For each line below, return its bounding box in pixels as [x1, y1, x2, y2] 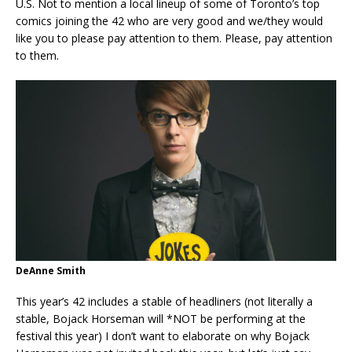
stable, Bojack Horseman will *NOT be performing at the [16, 311, 306, 327]
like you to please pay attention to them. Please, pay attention [16, 30, 332, 46]
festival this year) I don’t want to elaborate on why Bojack [16, 328, 310, 344]
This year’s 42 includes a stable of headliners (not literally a [16, 294, 313, 310]
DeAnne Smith [16, 264, 86, 278]
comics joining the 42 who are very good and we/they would [16, 13, 323, 28]
